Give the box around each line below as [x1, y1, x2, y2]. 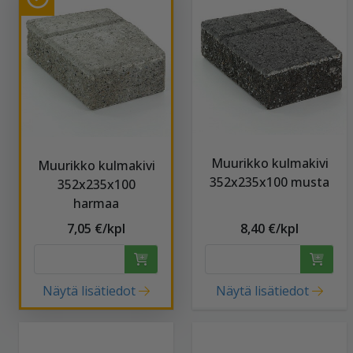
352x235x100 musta [210, 173, 329, 191]
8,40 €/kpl [240, 220, 299, 237]
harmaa [73, 195, 119, 212]
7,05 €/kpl [67, 220, 125, 237]
